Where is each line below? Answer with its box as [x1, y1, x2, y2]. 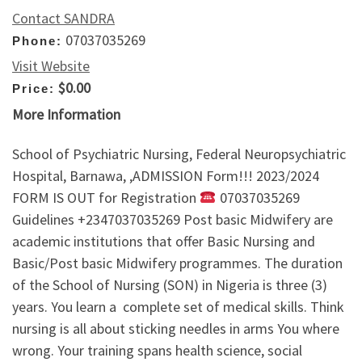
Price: [12, 82, 55, 96]
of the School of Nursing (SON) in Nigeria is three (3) [12, 276, 327, 295]
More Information [12, 104, 120, 124]
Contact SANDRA [12, 8, 115, 27]
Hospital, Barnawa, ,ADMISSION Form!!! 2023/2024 [12, 166, 319, 186]
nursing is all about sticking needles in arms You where [12, 319, 339, 339]
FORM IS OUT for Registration [12, 188, 200, 208]
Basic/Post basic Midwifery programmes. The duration [12, 254, 343, 273]
